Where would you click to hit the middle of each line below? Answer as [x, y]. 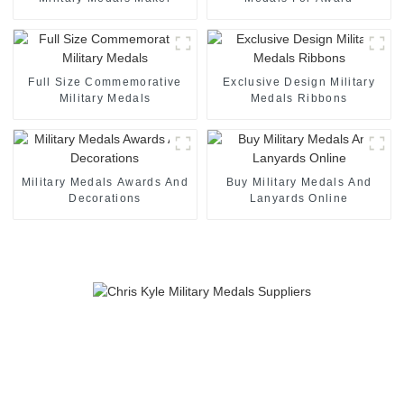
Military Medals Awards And [105, 182]
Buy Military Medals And [299, 182]
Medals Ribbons [299, 98]
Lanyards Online [299, 198]
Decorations [105, 198]
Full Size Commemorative [105, 82]
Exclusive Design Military [299, 82]
